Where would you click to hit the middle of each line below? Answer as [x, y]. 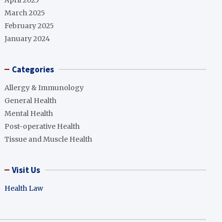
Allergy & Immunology [44, 88]
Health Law [24, 189]
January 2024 [28, 39]
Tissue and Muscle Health [49, 139]
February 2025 [29, 26]
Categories [33, 70]
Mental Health [29, 114]
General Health [31, 101]
